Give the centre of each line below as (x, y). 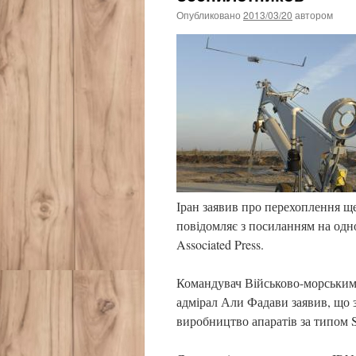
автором (314, 15)
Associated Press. (220, 244)
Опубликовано (209, 15)
